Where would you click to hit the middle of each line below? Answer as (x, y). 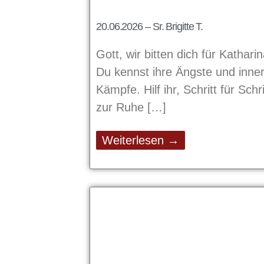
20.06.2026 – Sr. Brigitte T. (150, 27)
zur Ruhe (122, 108)
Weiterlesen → (141, 141)
